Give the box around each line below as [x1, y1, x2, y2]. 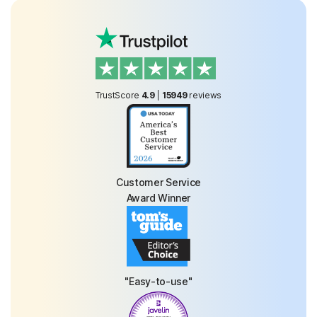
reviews [189, 89, 222, 100]
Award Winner [126, 191, 191, 204]
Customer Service [115, 175, 202, 188]
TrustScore [95, 89, 139, 100]
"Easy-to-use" [125, 275, 192, 288]
